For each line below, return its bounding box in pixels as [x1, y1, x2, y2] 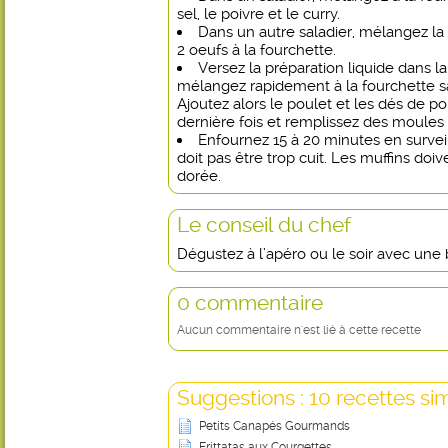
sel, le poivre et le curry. [177, 5, 340, 23]
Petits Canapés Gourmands [199, 419, 350, 433]
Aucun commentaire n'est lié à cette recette [177, 323, 421, 337]
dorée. [177, 167, 221, 185]
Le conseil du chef [177, 212, 351, 237]
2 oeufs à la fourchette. [177, 41, 336, 59]
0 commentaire [177, 290, 323, 315]
